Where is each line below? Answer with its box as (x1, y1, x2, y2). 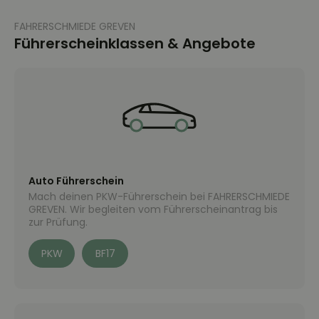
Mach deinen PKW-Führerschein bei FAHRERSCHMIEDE (28, 189, 290, 204)
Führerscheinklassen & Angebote (14, 33, 256, 53)
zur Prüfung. (28, 215, 88, 229)
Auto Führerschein (28, 174, 124, 188)
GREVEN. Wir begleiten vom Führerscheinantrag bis (28, 202, 278, 216)
